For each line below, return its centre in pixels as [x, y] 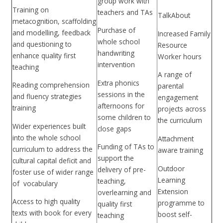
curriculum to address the [52, 149]
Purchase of [116, 30]
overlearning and [124, 193]
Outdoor [171, 168]
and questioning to [42, 44]
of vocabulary [35, 183]
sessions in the [121, 94]
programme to [181, 203]
